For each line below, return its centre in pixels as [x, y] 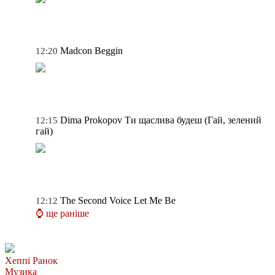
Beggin [109, 50]
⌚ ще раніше [62, 213]
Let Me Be [155, 200]
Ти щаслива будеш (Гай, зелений [193, 120]
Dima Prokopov [91, 120]
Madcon [76, 50]
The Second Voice [96, 200]
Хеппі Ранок [31, 260]
